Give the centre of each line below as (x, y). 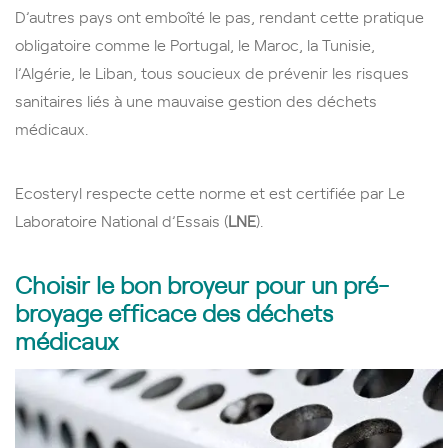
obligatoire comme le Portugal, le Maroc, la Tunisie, (195, 43)
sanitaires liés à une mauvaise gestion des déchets (196, 99)
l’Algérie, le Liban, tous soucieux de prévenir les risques (212, 71)
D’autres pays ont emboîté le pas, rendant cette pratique (219, 15)
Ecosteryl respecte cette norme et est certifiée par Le (210, 191)
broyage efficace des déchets (174, 311)
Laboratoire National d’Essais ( (121, 219)
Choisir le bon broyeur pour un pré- (202, 283)
